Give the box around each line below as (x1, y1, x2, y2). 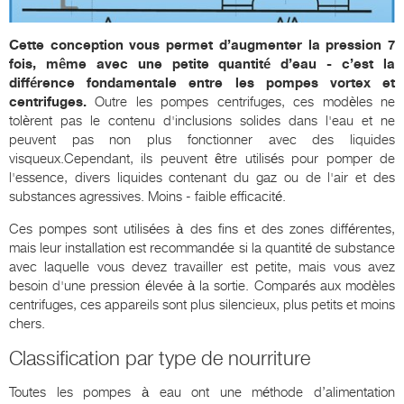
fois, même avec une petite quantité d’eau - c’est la (9, 56, 395, 73)
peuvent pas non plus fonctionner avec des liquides (9, 132, 395, 149)
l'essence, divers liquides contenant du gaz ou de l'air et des (9, 170, 395, 187)
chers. (9, 316, 45, 333)
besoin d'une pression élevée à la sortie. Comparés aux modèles (9, 278, 395, 295)
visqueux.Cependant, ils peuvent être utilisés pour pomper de (9, 151, 395, 168)
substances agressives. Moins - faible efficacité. (9, 188, 286, 206)
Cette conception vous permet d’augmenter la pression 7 (9, 37, 395, 54)
